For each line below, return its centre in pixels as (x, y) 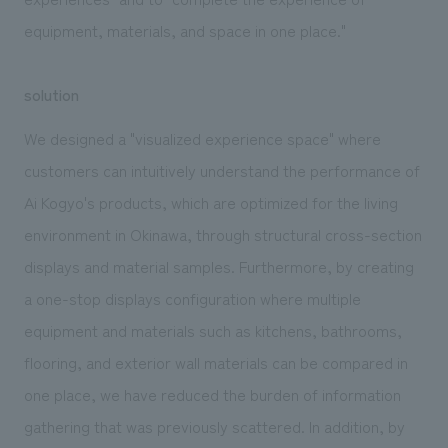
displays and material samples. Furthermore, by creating (218, 265)
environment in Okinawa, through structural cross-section (222, 233)
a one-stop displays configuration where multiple (192, 297)
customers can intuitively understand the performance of (221, 169)
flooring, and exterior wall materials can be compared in (215, 361)
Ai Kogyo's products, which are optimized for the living (210, 201)
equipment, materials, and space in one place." (184, 29)
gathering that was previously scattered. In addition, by (214, 425)
